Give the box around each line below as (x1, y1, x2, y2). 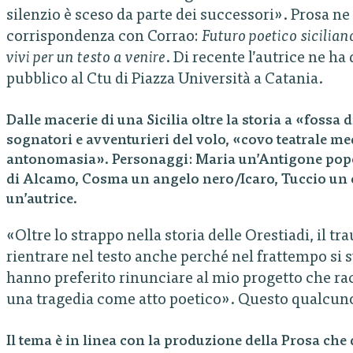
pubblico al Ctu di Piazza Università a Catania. (6, 72, 323, 87)
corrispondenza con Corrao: (6, 29, 202, 45)
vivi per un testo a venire (6, 50, 165, 66)
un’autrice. (6, 192, 77, 207)
